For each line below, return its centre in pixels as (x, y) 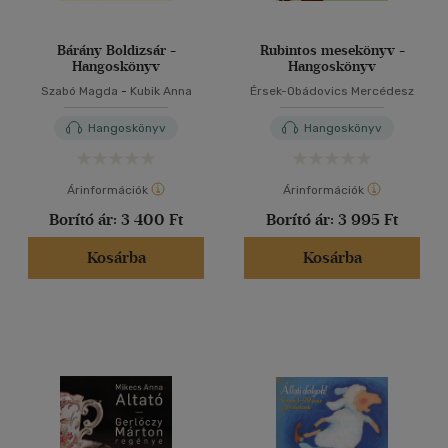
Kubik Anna (160, 91)
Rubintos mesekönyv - (332, 50)
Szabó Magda (79, 91)
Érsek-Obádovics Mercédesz (332, 91)
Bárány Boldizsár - (116, 50)
